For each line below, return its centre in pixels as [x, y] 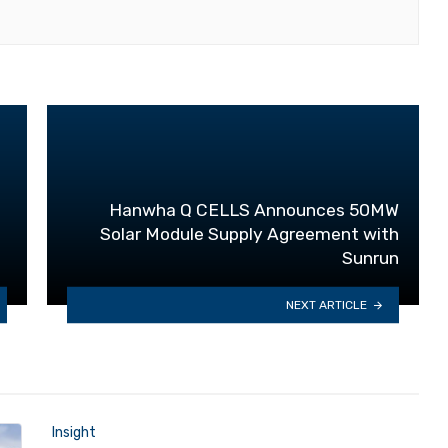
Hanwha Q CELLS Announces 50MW [254, 210]
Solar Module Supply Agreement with [249, 234]
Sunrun [370, 258]
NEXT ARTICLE [327, 304]
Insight [73, 433]
